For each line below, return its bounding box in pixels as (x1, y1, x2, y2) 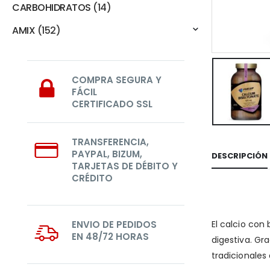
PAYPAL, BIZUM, (72, 148, 142, 160)
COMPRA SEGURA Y (72, 74, 162, 86)
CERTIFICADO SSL (72, 98, 152, 110)
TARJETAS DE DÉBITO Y (72, 160, 178, 172)
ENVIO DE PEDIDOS (72, 218, 157, 231)
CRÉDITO (72, 172, 113, 184)
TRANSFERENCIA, (72, 136, 149, 148)
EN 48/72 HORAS (72, 230, 149, 243)
